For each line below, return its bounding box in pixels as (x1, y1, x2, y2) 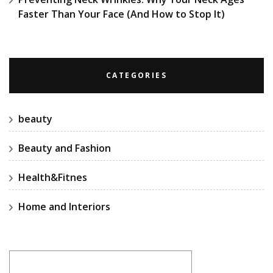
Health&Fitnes (18, 170, 87, 184)
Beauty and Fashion (18, 141, 111, 155)
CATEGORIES (106, 69, 167, 80)
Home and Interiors (18, 199, 110, 213)
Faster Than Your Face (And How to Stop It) (18, 7, 225, 21)
